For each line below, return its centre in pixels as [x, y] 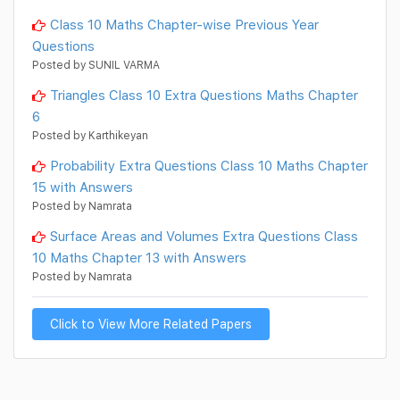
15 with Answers [83, 187]
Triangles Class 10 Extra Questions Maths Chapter [204, 95]
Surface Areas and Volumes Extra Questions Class [204, 236]
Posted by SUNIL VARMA [96, 65]
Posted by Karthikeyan [90, 136]
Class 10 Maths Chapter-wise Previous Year [184, 25]
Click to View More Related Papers [151, 324]
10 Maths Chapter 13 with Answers [139, 258]
